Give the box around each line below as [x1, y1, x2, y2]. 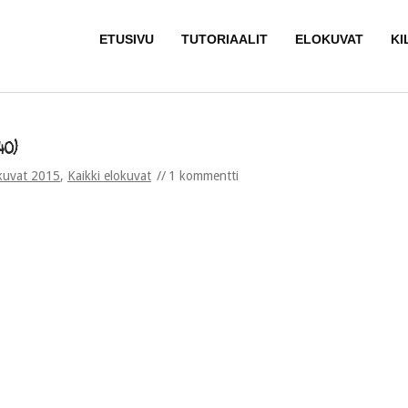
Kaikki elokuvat [67, 168, 151, 183]
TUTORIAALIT [181, 32, 268, 46]
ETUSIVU [99, 32, 154, 46]
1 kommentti [168, 168, 239, 183]
